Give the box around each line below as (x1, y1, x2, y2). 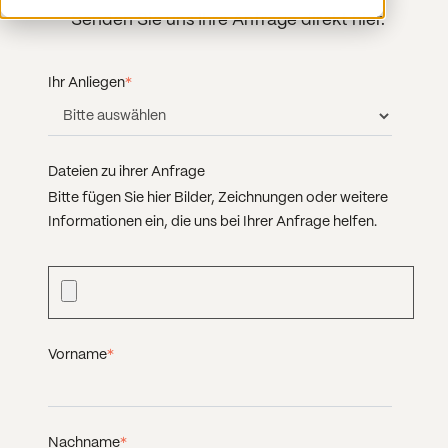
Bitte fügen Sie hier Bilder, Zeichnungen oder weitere (47, 191, 388, 206)
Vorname (47, 347, 107, 362)
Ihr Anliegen (47, 75, 125, 90)
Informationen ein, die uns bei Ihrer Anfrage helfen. (47, 215, 380, 230)
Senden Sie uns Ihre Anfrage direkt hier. (71, 12, 386, 29)
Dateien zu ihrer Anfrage (47, 165, 205, 180)
